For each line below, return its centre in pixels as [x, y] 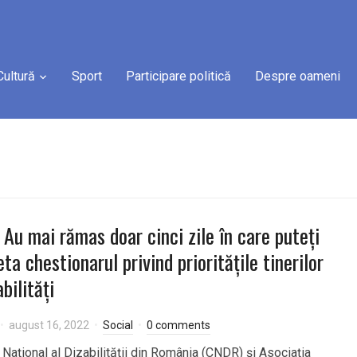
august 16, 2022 [49, 325]
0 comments [178, 325]
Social [118, 325]
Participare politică [178, 76]
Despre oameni [298, 76]
